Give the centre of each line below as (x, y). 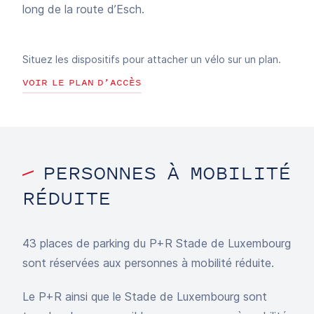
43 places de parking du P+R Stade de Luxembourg (157, 243)
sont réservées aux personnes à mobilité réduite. (148, 263)
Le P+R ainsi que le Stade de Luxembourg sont (145, 296)
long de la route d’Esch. (83, 9)
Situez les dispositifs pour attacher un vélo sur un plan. (152, 59)
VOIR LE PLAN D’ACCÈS (82, 82)
